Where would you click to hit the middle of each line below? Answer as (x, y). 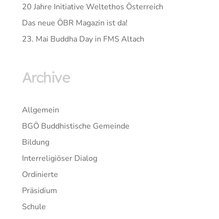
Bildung (35, 142)
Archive (46, 77)
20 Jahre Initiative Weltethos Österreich (92, 7)
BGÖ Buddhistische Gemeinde (76, 126)
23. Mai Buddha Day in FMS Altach (83, 39)
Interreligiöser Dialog (59, 159)
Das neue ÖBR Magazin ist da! (75, 23)
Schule (34, 207)
